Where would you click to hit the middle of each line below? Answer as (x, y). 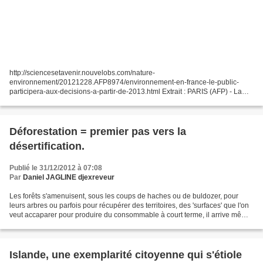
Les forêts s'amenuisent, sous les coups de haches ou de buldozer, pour (124, 196)
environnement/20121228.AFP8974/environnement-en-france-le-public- (124, 82)
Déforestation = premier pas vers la (98, 131)
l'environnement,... (38, 110)
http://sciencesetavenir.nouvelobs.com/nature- (82, 73)
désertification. (47, 146)
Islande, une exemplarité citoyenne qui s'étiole (126, 254)
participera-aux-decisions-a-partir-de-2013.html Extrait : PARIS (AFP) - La (126, 91)
